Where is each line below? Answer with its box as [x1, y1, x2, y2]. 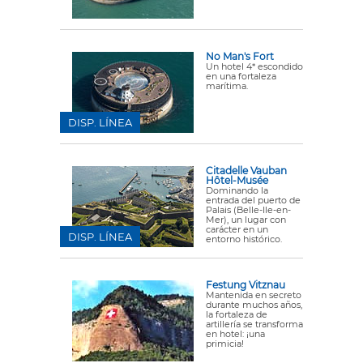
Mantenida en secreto [206, 289, 301, 301]
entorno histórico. [206, 233, 282, 245]
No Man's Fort [206, 50, 274, 62]
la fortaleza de [206, 309, 267, 320]
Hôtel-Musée [206, 174, 268, 186]
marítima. [206, 80, 248, 92]
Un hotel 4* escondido [206, 61, 303, 72]
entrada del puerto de [206, 194, 301, 206]
